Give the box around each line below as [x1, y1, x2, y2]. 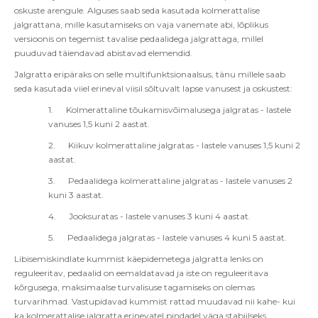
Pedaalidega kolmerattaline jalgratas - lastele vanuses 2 [68, 175, 292, 186]
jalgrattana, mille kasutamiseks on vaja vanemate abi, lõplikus [14, 19, 268, 30]
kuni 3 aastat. [48, 190, 104, 200]
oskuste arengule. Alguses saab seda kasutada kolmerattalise [14, 5, 260, 16]
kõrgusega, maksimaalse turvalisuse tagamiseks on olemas [14, 282, 255, 292]
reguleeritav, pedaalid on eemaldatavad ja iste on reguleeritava [14, 268, 268, 278]
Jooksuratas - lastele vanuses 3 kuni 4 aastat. [69, 211, 251, 221]
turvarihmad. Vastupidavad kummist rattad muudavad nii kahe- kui [14, 296, 295, 307]
